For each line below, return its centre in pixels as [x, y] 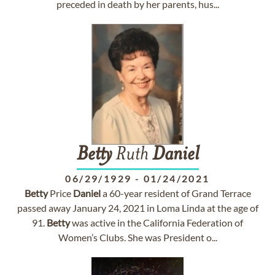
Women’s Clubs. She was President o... [137, 237]
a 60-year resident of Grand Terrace [176, 193]
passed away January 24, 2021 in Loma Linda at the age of [137, 208]
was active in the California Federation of [157, 223]
